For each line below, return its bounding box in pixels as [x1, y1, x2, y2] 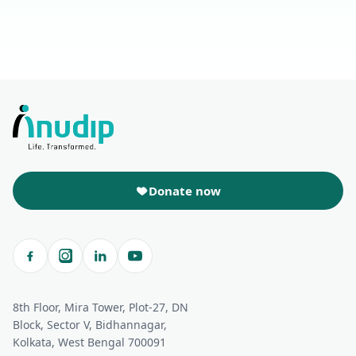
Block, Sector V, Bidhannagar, [13, 317, 167, 332]
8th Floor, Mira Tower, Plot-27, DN [13, 300, 188, 315]
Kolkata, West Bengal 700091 [13, 335, 166, 350]
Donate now [148, 183, 221, 199]
